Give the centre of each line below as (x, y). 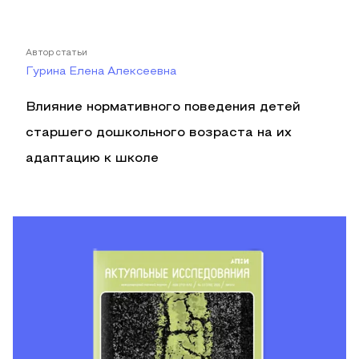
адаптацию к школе (92, 159)
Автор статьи (56, 53)
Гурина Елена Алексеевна (101, 72)
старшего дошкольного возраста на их (159, 133)
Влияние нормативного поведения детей (163, 107)
